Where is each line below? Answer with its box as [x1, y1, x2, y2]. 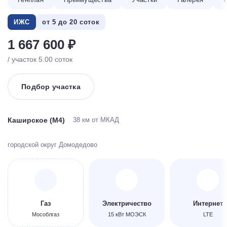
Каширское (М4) [8, 116, 65, 124]
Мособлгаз [32, 211, 59, 217]
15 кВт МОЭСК [107, 211, 146, 217]
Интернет [193, 199, 223, 207]
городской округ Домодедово [8, 140, 97, 148]
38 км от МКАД [73, 116, 119, 124]
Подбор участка [21, 82, 81, 91]
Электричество [102, 199, 152, 207]
